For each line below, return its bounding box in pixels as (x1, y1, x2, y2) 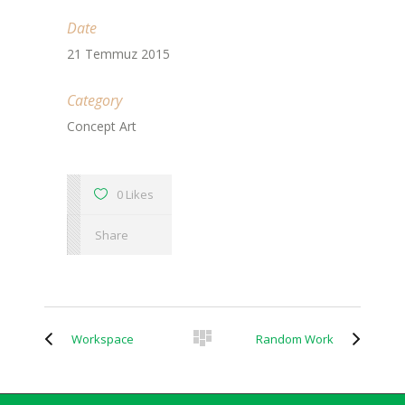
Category (67, 90, 122, 110)
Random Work (256, 331, 334, 347)
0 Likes (117, 186, 154, 202)
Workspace (71, 331, 134, 347)
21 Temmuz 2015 (67, 45, 170, 62)
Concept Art (67, 118, 137, 135)
